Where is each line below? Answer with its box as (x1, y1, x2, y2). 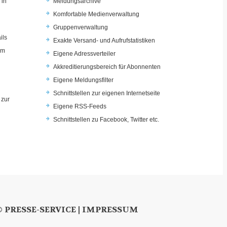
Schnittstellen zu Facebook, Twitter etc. (53, 116, 159, 123)
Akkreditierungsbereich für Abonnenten (53, 63, 161, 70)
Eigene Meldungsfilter (53, 76, 113, 84)
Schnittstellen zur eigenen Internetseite (53, 89, 160, 97)
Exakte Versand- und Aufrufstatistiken (53, 36, 155, 44)
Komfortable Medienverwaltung (53, 10, 139, 18)
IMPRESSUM (82, 204, 138, 215)
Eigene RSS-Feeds (53, 102, 106, 110)
